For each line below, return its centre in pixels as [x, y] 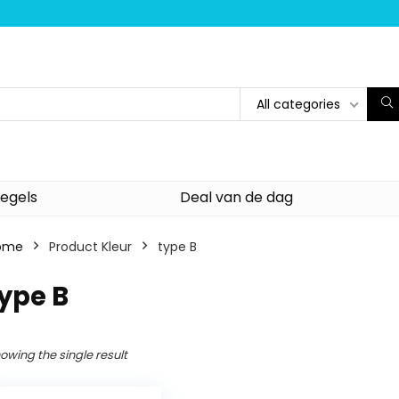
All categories [298, 104]
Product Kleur [90, 247]
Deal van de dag [237, 198]
